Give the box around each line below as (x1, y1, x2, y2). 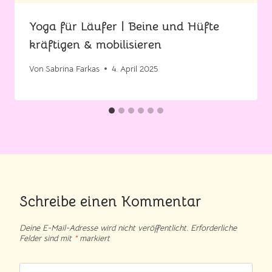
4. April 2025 (112, 63, 158, 74)
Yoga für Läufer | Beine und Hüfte (29, 19, 219, 35)
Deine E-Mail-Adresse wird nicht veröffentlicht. (19, 223, 188, 234)
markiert (77, 233, 110, 244)
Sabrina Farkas (46, 63, 100, 74)
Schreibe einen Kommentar (19, 192, 201, 211)
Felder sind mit (19, 233, 74, 244)
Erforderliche (191, 223, 237, 234)
